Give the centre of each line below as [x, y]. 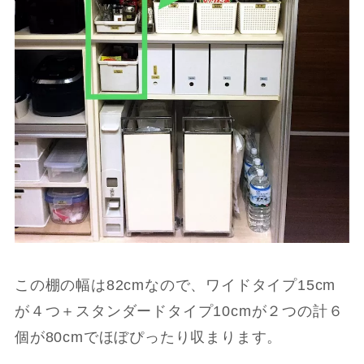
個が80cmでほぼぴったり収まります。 [148, 337]
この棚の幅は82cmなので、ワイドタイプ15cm [175, 285]
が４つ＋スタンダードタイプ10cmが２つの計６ [179, 311]
